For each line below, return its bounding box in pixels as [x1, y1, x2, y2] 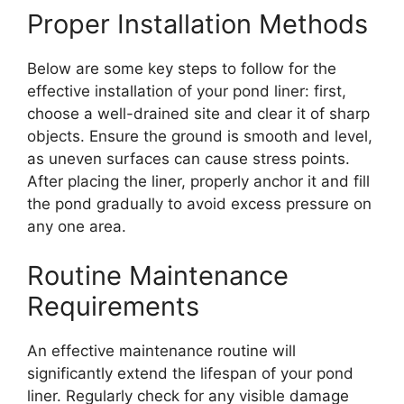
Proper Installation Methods [27, 7, 368, 40]
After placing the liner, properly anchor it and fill [27, 171, 370, 190]
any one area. [27, 216, 126, 235]
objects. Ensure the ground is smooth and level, [27, 126, 372, 145]
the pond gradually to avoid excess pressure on [27, 194, 372, 213]
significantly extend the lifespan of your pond [27, 364, 353, 383]
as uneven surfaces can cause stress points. [27, 149, 350, 168]
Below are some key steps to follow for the [27, 59, 336, 78]
